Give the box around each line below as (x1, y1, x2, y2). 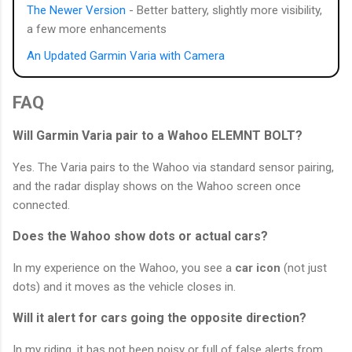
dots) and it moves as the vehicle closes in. (13, 279, 236, 294)
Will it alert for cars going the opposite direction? (13, 310, 306, 325)
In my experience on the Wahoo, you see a (13, 260, 235, 275)
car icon (235, 260, 280, 275)
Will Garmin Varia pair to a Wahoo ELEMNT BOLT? (13, 127, 302, 143)
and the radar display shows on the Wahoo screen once (13, 178, 301, 193)
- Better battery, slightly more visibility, (126, 3, 322, 18)
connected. (13, 197, 70, 212)
